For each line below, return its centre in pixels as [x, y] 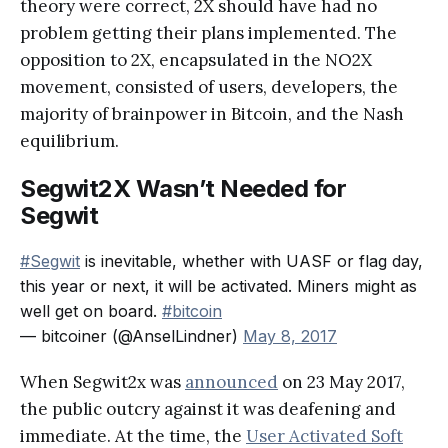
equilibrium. [69, 140]
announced [231, 381]
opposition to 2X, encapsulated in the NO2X [196, 59]
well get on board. [91, 310]
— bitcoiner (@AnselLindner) [131, 335]
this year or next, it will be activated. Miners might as [218, 285]
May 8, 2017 [290, 335]
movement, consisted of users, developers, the [209, 86]
